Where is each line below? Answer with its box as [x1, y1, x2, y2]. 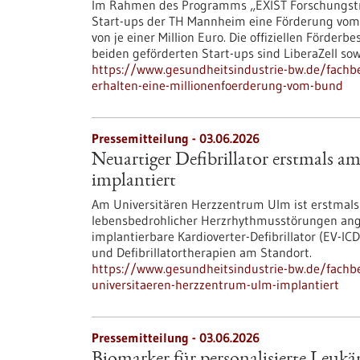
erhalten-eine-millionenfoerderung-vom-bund [92, 77, 343, 93]
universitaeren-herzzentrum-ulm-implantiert [92, 276, 339, 292]
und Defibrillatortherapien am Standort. [92, 244, 312, 260]
